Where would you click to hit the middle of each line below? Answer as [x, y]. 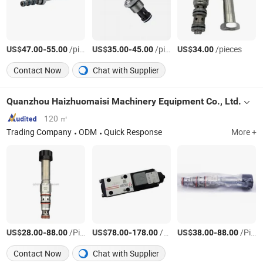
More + [244, 132]
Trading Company [39, 132]
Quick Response [133, 132]
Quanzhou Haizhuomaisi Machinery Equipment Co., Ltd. [124, 101]
